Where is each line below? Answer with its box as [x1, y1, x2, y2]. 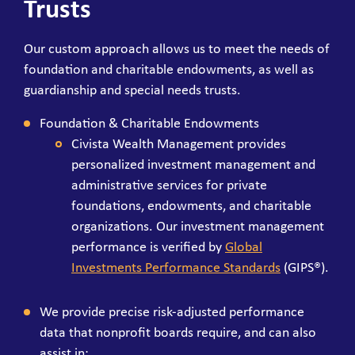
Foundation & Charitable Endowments [40, 116, 259, 132]
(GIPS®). [281, 260, 329, 276]
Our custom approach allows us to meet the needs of [24, 41, 330, 57]
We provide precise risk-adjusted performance [40, 304, 304, 320]
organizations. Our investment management [71, 219, 324, 235]
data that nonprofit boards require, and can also [40, 325, 316, 341]
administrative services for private [71, 177, 267, 193]
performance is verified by [71, 239, 225, 255]
